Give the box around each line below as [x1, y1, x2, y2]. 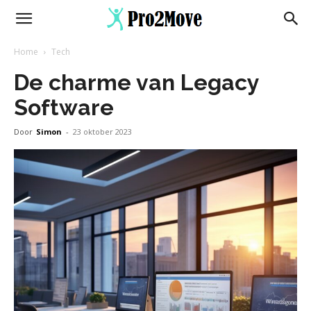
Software [14, 94, 114, 120]
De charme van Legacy [14, 69, 259, 95]
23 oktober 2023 [73, 126, 132, 137]
